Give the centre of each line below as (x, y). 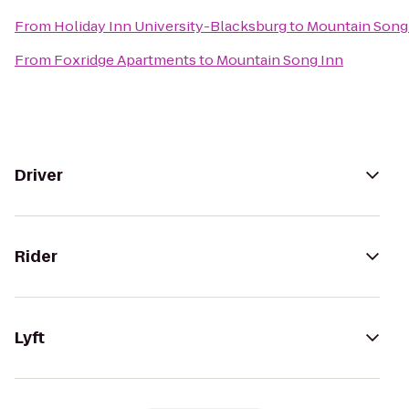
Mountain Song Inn (280, 60)
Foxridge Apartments (125, 60)
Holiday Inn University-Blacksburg (170, 26)
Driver (39, 175)
